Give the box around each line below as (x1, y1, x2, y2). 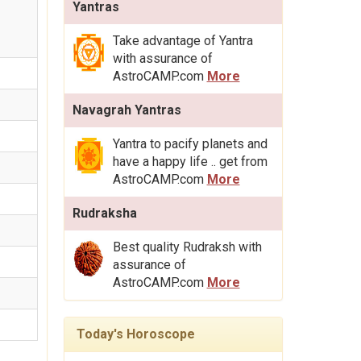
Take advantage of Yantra (112, 33, 253, 49)
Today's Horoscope (76, 326, 195, 342)
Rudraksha (72, 205, 137, 222)
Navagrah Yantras (72, 102, 181, 118)
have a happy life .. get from (112, 154, 268, 170)
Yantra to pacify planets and (112, 136, 268, 152)
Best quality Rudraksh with (112, 239, 262, 255)
